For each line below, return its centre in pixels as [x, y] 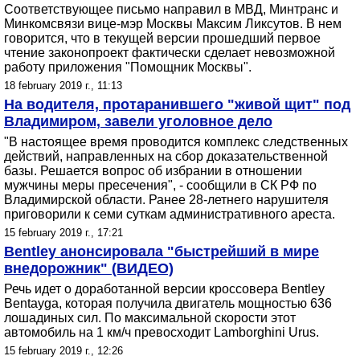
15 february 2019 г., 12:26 [63, 351]
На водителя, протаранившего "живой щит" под [177, 104]
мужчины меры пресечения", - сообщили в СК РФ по [160, 185]
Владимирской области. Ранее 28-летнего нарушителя [166, 200]
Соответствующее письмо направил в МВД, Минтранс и [171, 9]
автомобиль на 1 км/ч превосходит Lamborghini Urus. [162, 332]
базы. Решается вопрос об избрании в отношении [153, 171]
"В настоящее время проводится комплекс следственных [176, 142]
